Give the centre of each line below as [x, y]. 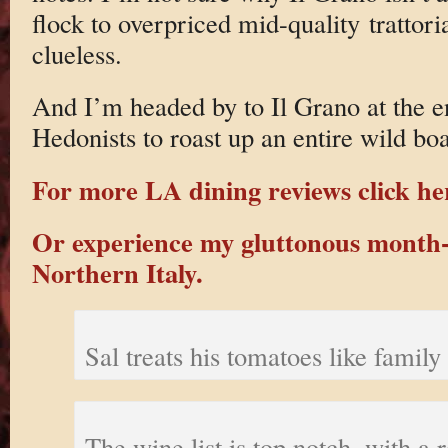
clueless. [76, 53]
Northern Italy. [117, 273]
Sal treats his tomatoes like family [263, 355]
